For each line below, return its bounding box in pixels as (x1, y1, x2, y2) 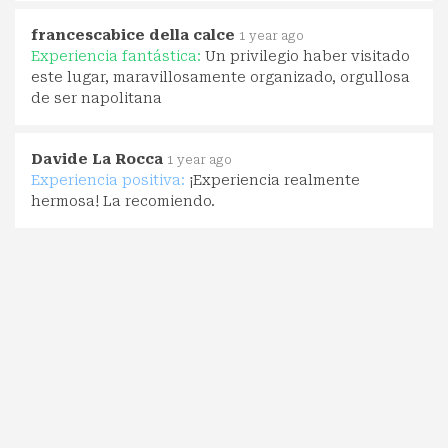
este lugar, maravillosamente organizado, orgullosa (31, 68, 410, 85)
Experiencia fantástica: (31, 47, 205, 64)
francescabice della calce (31, 26, 235, 43)
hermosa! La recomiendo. (31, 192, 215, 209)
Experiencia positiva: (31, 171, 189, 188)
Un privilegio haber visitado (205, 47, 410, 64)
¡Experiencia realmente (189, 171, 360, 188)
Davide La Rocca (31, 150, 163, 167)
